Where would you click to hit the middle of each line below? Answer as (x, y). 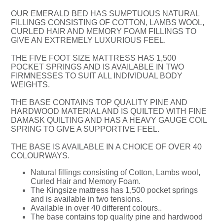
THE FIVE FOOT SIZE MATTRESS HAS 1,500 (94, 58)
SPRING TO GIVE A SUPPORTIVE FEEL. (85, 129)
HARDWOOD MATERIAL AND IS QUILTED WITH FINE (109, 111)
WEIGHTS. (31, 85)
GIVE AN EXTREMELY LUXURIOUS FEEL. (89, 40)
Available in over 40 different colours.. (96, 208)
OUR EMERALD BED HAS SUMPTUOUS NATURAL (105, 14)
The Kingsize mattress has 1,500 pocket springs (114, 190)
